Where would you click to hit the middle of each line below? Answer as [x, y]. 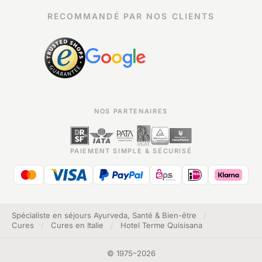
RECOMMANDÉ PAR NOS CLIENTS [131, 16]
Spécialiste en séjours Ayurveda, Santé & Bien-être [104, 215]
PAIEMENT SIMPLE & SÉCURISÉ [131, 151]
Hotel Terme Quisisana [161, 225]
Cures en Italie [77, 225]
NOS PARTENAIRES [131, 111]
